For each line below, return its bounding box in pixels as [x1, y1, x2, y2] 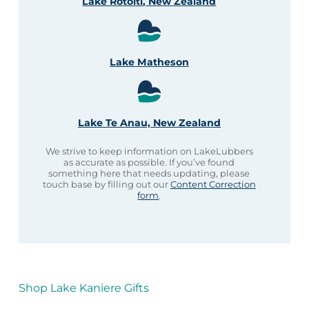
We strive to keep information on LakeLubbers [45, 145, 253, 157]
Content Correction [170, 178, 256, 190]
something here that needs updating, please [48, 167, 250, 179]
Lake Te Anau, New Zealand [77, 116, 221, 129]
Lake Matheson [109, 55, 189, 68]
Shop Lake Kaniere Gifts [18, 281, 149, 295]
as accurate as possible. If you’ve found [63, 156, 235, 168]
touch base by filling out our [42, 178, 170, 190]
